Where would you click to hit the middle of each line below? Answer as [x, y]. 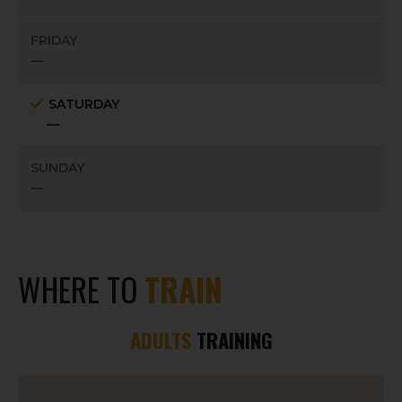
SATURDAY [83, 105]
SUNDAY [57, 167]
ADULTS [160, 339]
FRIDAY [54, 41]
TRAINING [232, 339]
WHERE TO [81, 288]
